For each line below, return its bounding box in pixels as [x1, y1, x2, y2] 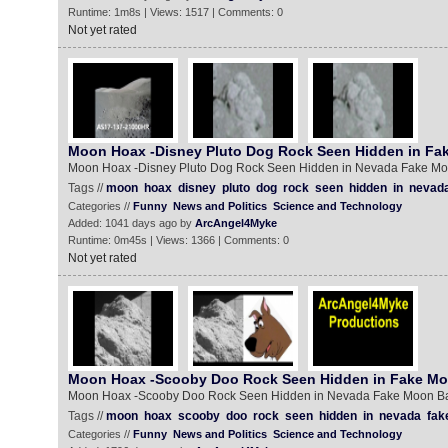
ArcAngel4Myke [194, 217, 277, 229]
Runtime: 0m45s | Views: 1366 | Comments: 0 [67, 234, 289, 246]
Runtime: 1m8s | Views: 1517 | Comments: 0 [67, 6, 283, 18]
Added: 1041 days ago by [67, 217, 195, 229]
